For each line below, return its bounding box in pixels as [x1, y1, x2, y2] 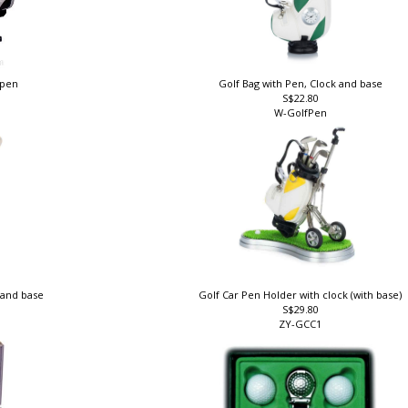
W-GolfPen [273, 110, 332, 125]
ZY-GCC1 [279, 322, 328, 337]
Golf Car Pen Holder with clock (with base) [200, 293, 405, 308]
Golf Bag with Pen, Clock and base [220, 81, 385, 96]
